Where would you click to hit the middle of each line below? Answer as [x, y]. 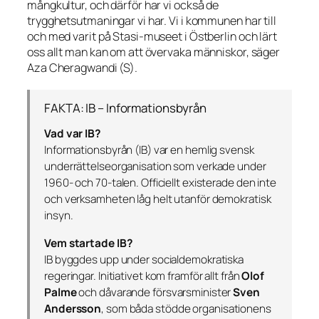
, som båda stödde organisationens [186, 308]
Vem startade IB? [89, 243]
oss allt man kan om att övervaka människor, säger [154, 52]
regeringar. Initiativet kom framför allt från [143, 276]
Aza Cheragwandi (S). [82, 67]
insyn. [59, 216]
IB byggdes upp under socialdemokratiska [144, 259]
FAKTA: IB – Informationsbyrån [126, 108]
